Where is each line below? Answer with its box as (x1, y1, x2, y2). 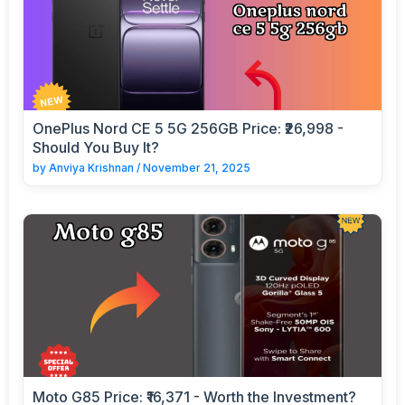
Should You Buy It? (33, 137, 159, 156)
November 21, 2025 (143, 160, 250, 174)
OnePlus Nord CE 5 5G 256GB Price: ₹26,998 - (33, 118, 344, 137)
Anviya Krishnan (49, 160, 134, 174)
